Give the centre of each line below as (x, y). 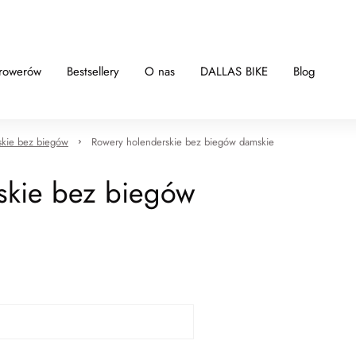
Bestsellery (93, 72)
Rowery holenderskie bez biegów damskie (183, 142)
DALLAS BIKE (234, 72)
